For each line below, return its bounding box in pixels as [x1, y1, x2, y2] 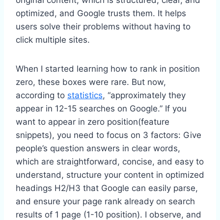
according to [16, 90, 67, 100]
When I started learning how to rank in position [16, 63, 200, 74]
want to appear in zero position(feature [16, 116, 169, 127]
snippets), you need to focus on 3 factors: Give [16, 130, 201, 140]
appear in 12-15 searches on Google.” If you [16, 103, 187, 113]
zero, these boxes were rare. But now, [16, 77, 166, 87]
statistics [67, 90, 103, 100]
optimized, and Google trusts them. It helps [16, 8, 186, 18]
